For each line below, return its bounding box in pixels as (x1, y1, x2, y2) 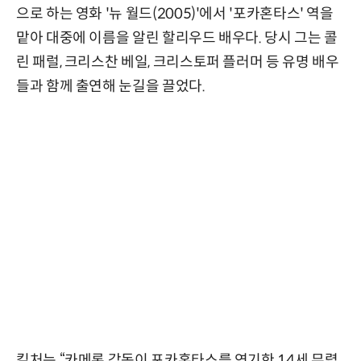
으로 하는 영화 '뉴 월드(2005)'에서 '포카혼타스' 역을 (16, 4, 334, 23)
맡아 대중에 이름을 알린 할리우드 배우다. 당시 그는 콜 (16, 28, 338, 47)
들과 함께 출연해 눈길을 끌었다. (16, 77, 205, 95)
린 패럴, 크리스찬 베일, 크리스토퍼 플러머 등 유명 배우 (16, 52, 339, 71)
